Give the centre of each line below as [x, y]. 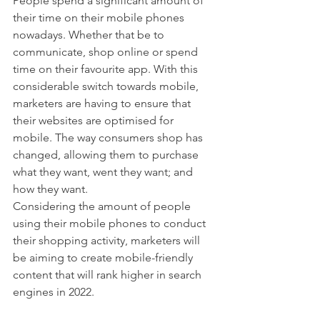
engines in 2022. [55, 292]
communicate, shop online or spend [107, 52]
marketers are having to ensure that [103, 104]
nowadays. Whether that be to [90, 35]
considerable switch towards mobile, [107, 86]
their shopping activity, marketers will [108, 241]
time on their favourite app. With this [107, 69]
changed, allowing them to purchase [107, 155]
